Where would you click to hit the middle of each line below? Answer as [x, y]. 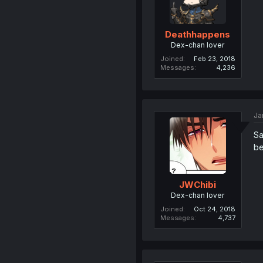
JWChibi [198, 184]
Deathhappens [198, 34]
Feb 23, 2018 [214, 59]
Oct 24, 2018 [214, 209]
